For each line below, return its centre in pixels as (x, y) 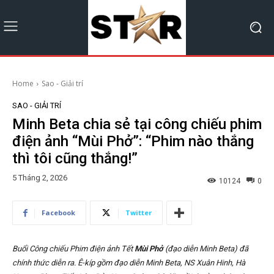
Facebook (58, 213)
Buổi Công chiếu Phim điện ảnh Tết (73, 249)
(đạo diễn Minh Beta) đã (206, 249)
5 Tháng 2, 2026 (40, 178)
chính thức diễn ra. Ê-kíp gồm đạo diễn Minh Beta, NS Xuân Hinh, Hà (129, 263)
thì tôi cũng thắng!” (75, 158)
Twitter (139, 213)
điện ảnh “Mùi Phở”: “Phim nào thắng (133, 141)
